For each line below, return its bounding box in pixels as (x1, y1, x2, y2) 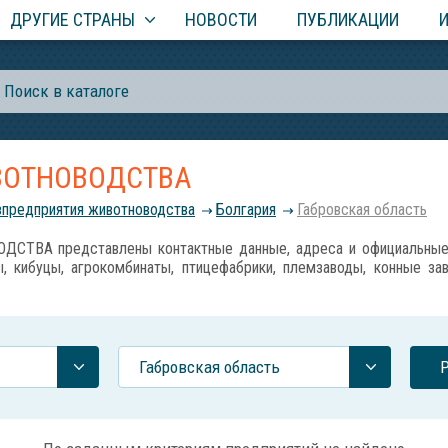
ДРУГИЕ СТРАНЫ (9, 9, 135, 30)
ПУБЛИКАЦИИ (296, 9, 399, 30)
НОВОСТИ (184, 9, 257, 30)
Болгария (216, 200, 276, 219)
